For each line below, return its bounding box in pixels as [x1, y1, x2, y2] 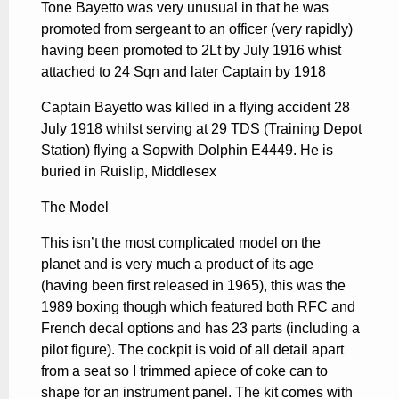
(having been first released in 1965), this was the [41, 277, 346, 293]
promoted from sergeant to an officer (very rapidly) [41, 20, 353, 37]
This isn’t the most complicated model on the [41, 234, 321, 250]
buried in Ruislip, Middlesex [41, 163, 216, 179]
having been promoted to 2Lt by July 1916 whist [41, 42, 341, 58]
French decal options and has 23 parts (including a [41, 320, 360, 336]
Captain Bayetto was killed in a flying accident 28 [41, 99, 350, 115]
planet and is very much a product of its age [41, 256, 313, 272]
